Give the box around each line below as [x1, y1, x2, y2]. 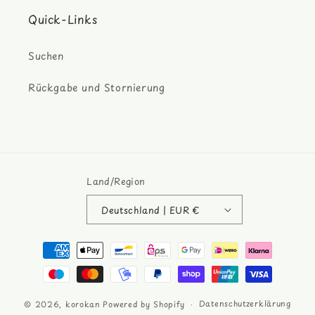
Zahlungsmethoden [24, 236, 127, 252]
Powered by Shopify [103, 297, 186, 310]
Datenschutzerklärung [198, 297, 291, 310]
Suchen [28, 49, 64, 64]
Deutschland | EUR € [192, 202, 200, 217]
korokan [65, 297, 101, 310]
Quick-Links [28, 11, 98, 28]
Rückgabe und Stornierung [28, 80, 165, 96]
